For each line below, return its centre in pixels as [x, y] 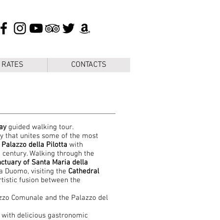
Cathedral [84, 171]
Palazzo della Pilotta [34, 145]
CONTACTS [89, 65]
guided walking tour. [40, 127]
